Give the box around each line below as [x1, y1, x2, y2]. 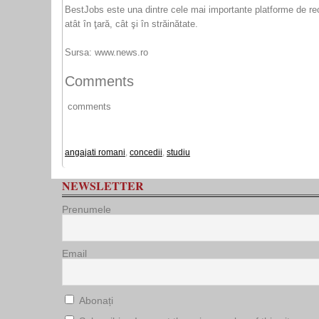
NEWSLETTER [62, 177, 144, 194]
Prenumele [62, 204, 111, 215]
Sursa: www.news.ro [65, 47, 148, 58]
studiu [167, 147, 190, 157]
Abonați [76, 295, 113, 306]
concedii [130, 147, 162, 157]
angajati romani [65, 147, 125, 157]
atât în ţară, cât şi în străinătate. [65, 19, 198, 29]
